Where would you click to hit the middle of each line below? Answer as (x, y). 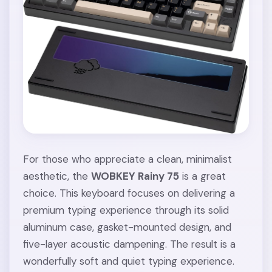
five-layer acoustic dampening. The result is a (130, 244)
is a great (203, 176)
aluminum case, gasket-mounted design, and (127, 227)
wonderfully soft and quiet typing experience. (129, 261)
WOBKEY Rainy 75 (135, 176)
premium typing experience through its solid (126, 210)
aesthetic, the (57, 176)
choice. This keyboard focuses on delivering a (129, 193)
